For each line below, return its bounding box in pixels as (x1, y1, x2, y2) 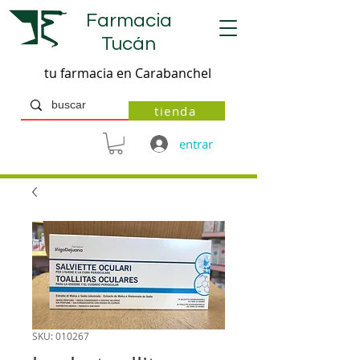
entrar (179, 135, 214, 152)
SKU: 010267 (32, 329, 89, 342)
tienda (154, 103, 196, 119)
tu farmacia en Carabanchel (44, 64, 211, 82)
